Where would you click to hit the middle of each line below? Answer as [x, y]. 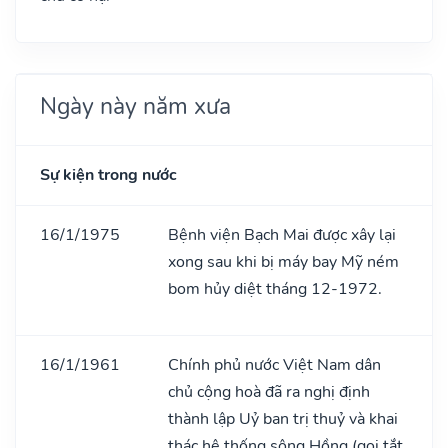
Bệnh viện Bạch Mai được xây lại [282, 234]
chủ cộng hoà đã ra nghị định [269, 391]
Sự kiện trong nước [108, 174]
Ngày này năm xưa [135, 105]
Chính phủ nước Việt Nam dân [274, 364]
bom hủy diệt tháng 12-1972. [275, 288]
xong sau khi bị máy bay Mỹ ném [283, 261]
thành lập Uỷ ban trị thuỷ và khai [283, 418]
